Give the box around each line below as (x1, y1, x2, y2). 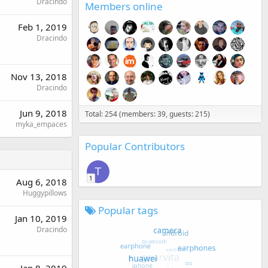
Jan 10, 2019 (15, 212, 67, 225)
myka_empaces (16, 119, 67, 130)
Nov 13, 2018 (11, 71, 67, 83)
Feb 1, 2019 (18, 21, 67, 33)
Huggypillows (23, 188, 67, 199)
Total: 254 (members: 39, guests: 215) (85, 108, 210, 119)
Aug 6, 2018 (16, 176, 67, 188)
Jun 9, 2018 (20, 107, 67, 120)
